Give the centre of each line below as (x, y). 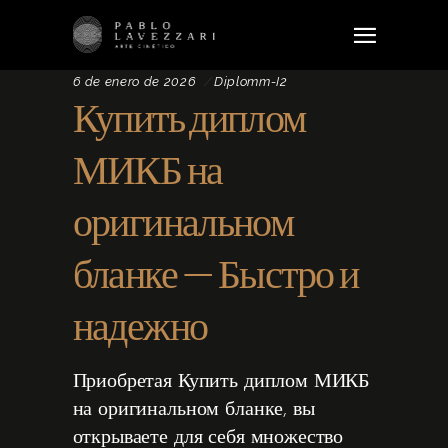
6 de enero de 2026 (134, 81)
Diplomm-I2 (251, 81)
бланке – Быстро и (215, 275)
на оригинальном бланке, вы (193, 410)
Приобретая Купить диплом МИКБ (221, 382)
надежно (140, 327)
